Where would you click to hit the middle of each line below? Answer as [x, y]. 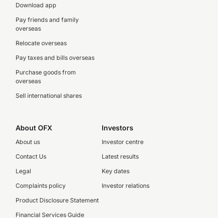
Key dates [115, 171]
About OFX [34, 128]
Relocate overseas [41, 43]
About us [28, 142]
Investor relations [125, 186]
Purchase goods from [46, 72]
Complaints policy [41, 186]
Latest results [120, 156]
